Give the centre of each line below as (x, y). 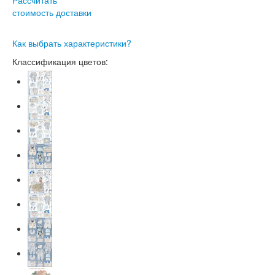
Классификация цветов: (60, 61)
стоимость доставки (52, 12)
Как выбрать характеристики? (72, 43)
